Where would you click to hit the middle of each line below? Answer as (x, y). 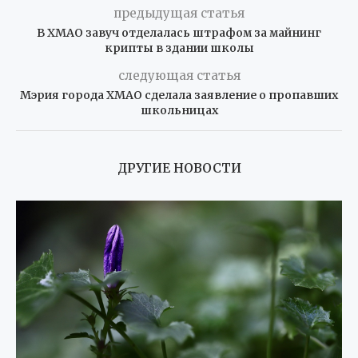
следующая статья (179, 75)
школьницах (179, 110)
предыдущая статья (179, 13)
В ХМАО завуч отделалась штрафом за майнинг (179, 32)
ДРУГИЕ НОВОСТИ (179, 167)
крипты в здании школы (179, 48)
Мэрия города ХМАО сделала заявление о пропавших (179, 95)
